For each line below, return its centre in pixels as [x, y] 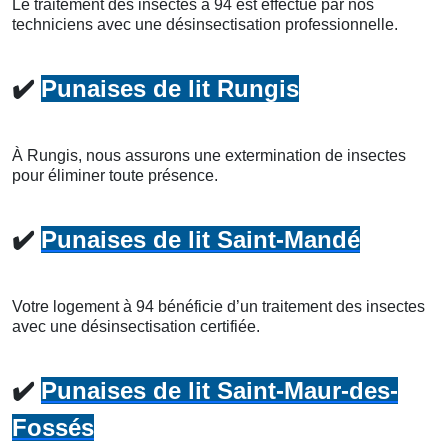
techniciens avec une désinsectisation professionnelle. [205, 24]
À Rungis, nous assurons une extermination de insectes [209, 155]
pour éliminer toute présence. [115, 175]
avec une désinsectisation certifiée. [136, 326]
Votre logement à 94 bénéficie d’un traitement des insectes [218, 306]
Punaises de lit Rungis [170, 88]
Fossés [53, 427]
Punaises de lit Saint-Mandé [200, 239]
